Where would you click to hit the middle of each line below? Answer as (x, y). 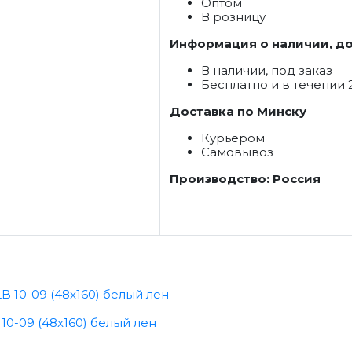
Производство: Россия (245, 179)
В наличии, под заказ (267, 70)
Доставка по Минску (238, 111)
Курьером (235, 138)
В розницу (233, 17)
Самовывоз (239, 152)
